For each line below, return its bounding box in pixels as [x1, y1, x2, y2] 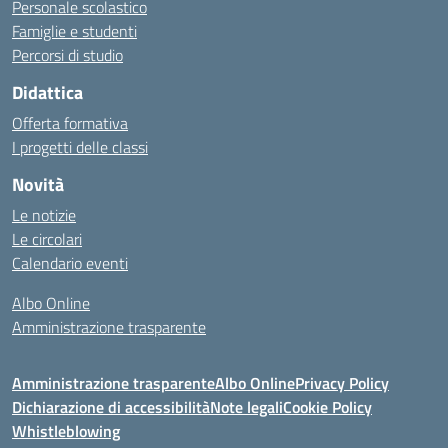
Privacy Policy [295, 371, 389, 395]
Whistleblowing [12, 419, 120, 443]
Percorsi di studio [12, 43, 123, 67]
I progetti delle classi [12, 135, 148, 159]
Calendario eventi [12, 251, 128, 275]
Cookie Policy [283, 395, 372, 419]
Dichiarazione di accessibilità [12, 395, 210, 419]
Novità [12, 171, 64, 198]
